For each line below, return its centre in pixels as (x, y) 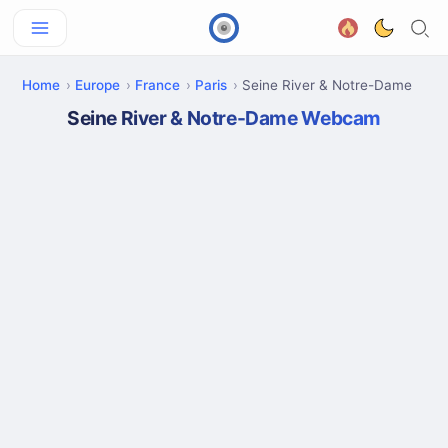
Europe (97, 85)
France (157, 85)
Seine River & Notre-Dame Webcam (224, 118)
